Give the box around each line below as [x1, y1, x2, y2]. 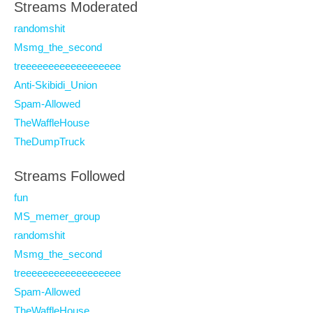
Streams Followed [14, 168, 125, 184]
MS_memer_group [14, 210, 100, 222]
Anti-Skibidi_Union [14, 79, 97, 91]
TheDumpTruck [14, 136, 85, 147]
